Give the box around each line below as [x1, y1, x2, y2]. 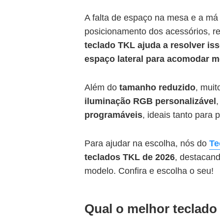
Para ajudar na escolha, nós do [84, 138, 209, 149]
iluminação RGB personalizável [84, 96, 216, 107]
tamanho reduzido [119, 82, 195, 93]
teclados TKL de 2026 [84, 152, 175, 163]
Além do [84, 82, 119, 93]
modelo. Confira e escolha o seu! [84, 166, 214, 176]
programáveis [84, 110, 142, 120]
